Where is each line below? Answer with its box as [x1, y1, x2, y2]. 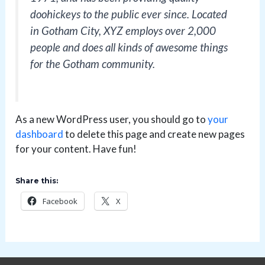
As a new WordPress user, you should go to [15, 112, 208, 125]
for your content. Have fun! [15, 142, 137, 155]
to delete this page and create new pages [63, 127, 245, 140]
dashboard [15, 127, 64, 140]
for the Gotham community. [30, 57, 156, 70]
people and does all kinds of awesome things [30, 40, 228, 54]
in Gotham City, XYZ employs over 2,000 [30, 24, 216, 37]
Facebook [43, 195, 78, 206]
